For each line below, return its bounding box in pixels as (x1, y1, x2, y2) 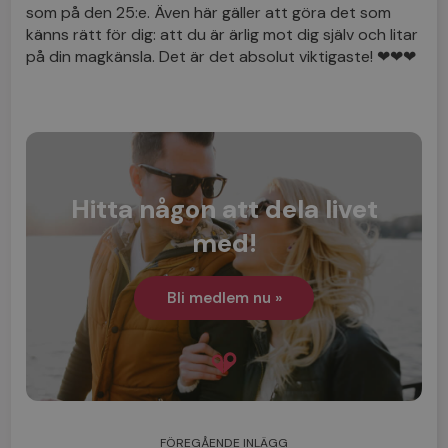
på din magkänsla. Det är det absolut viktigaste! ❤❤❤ (26, 45, 417, 67)
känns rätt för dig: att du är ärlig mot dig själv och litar (26, 23, 419, 45)
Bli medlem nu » (166, 287, 282, 308)
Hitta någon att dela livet (70, 191, 378, 226)
